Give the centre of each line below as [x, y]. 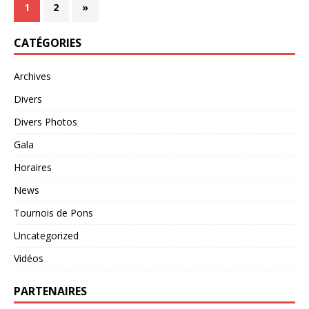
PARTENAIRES [50, 291]
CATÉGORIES [48, 42]
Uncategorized [46, 235]
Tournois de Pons [53, 212]
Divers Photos [46, 121]
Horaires [33, 167]
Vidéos [29, 258]
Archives [32, 76]
